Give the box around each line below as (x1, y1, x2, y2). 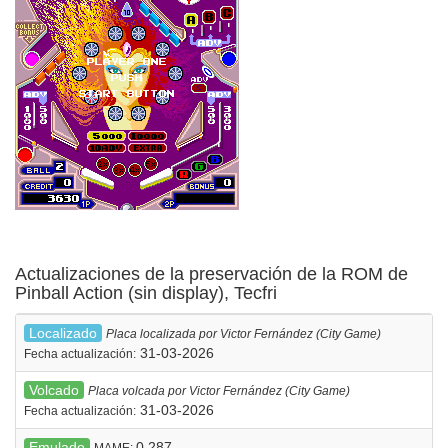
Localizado (29, 324, 97, 341)
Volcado (29, 381, 79, 398)
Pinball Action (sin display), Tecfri (15, 282, 277, 303)
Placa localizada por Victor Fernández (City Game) (106, 326, 381, 341)
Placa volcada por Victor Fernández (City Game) (88, 383, 350, 398)
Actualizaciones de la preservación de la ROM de (15, 263, 408, 284)
